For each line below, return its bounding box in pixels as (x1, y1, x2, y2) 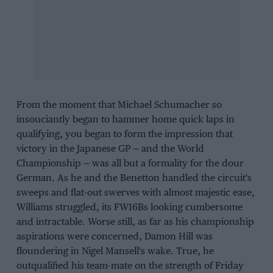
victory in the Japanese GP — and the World (16, 143, 204, 154)
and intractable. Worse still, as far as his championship (16, 216, 254, 227)
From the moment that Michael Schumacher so (16, 99, 222, 110)
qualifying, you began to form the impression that (16, 129, 233, 140)
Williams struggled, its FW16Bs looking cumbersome (16, 202, 243, 213)
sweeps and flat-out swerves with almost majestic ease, (16, 187, 255, 198)
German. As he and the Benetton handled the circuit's (16, 172, 252, 183)
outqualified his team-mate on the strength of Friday (16, 260, 244, 271)
